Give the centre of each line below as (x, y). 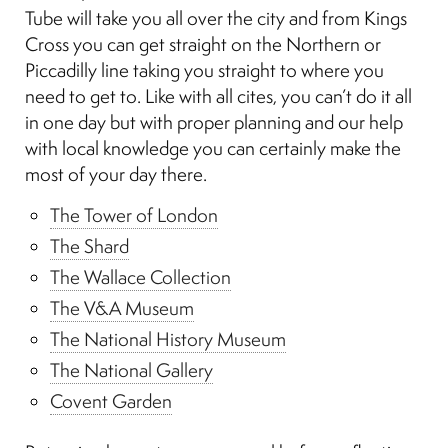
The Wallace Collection (140, 277)
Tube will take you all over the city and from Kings (216, 18)
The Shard (89, 246)
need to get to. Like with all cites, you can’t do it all (218, 96)
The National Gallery (131, 370)
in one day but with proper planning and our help (214, 122)
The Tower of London (134, 215)
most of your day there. (116, 174)
